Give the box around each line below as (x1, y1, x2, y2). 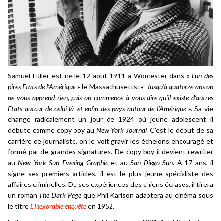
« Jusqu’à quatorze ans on (140, 82, 214, 91)
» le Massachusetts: (75, 82, 141, 91)
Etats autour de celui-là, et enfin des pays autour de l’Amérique (8, 104, 186, 113)
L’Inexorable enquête (30, 202, 86, 211)
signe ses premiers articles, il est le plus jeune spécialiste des (8, 169, 213, 178)
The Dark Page (38, 191, 81, 200)
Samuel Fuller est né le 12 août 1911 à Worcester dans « (8, 72, 192, 80)
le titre (8, 202, 30, 211)
